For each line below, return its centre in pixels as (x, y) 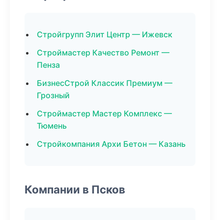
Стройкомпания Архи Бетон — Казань (111, 144)
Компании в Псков (75, 189)
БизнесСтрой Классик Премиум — (105, 83)
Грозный (53, 95)
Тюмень (52, 126)
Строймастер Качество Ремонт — (103, 53)
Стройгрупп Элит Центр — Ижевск (105, 34)
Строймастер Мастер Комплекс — (104, 113)
